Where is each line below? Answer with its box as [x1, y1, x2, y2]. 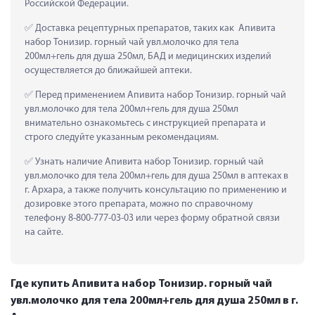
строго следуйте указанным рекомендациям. [25, 131, 219, 143]
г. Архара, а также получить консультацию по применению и [25, 184, 287, 195]
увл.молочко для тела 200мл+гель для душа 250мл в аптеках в [25, 170, 288, 181]
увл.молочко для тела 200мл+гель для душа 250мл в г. [11, 295, 298, 307]
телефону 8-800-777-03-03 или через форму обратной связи [25, 212, 280, 224]
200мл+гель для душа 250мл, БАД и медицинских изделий [25, 51, 271, 62]
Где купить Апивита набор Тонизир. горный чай [11, 278, 272, 290]
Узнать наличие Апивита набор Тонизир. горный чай [33, 156, 264, 167]
